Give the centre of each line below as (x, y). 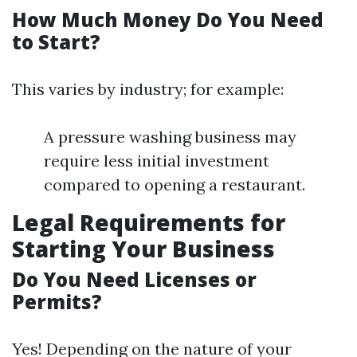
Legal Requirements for (149, 222)
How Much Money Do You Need (168, 20)
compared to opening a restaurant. (175, 184)
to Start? (56, 42)
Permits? (57, 302)
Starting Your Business (143, 249)
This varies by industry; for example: (148, 89)
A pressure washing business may (170, 137)
